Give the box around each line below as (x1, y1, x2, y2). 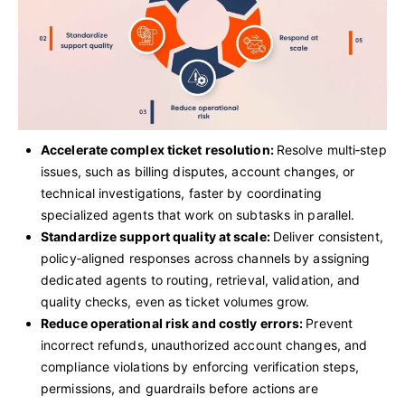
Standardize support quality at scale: (41, 229, 273, 245)
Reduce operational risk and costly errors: (41, 316, 306, 332)
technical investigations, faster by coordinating (41, 185, 322, 202)
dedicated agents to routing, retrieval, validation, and (41, 272, 361, 288)
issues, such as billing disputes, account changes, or (41, 164, 355, 180)
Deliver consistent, (272, 229, 383, 245)
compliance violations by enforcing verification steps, (41, 359, 360, 375)
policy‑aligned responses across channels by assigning (41, 250, 371, 267)
